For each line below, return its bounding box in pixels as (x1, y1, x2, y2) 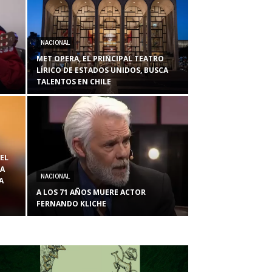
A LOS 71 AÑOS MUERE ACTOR (36, 187, 146, 197)
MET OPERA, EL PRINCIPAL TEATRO (36, 53, 164, 64)
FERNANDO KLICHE (36, 199, 106, 209)
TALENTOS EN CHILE (36, 76, 111, 87)
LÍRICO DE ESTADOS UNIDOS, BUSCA (36, 65, 168, 75)
